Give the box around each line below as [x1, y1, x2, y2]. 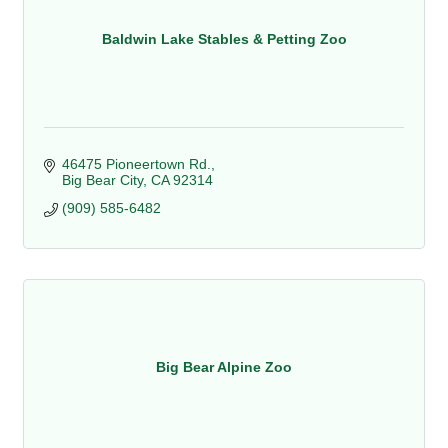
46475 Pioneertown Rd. [61, 156, 211, 172]
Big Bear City [61, 172, 143, 188]
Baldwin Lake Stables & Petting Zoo [101, 31, 347, 47]
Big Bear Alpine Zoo [156, 359, 292, 375]
